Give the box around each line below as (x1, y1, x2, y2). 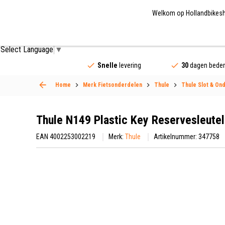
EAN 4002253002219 (36, 132, 95, 141)
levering (117, 61, 141, 69)
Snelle (97, 61, 118, 69)
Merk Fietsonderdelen (83, 81, 142, 88)
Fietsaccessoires (116, 29, 169, 38)
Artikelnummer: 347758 (154, 132, 219, 141)
